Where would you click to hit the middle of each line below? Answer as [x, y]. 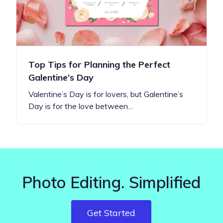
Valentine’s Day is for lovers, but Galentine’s [106, 94]
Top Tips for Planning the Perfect [99, 64]
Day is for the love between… [81, 106]
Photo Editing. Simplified [111, 182]
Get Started [111, 213]
